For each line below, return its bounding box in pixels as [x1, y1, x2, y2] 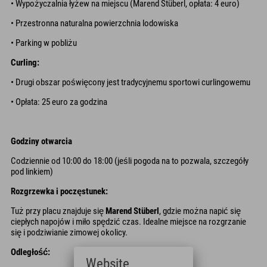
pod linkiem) [11, 166, 53, 177]
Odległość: [11, 246, 50, 257]
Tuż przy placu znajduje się [11, 205, 105, 216]
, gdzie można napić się [159, 205, 241, 216]
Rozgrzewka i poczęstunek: [11, 185, 108, 197]
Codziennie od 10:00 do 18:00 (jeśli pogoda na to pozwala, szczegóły [11, 155, 249, 166]
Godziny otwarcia [11, 135, 72, 147]
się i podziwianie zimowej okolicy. [11, 226, 128, 238]
